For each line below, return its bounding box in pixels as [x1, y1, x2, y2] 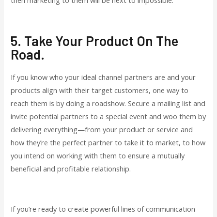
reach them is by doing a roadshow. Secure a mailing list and [11, 98, 206, 108]
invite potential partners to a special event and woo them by [11, 111, 206, 121]
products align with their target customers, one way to [11, 85, 189, 95]
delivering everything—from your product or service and [11, 124, 193, 134]
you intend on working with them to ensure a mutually [11, 150, 185, 160]
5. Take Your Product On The [11, 32, 179, 49]
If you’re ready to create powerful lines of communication [11, 204, 196, 214]
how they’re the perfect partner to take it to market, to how [11, 137, 206, 147]
